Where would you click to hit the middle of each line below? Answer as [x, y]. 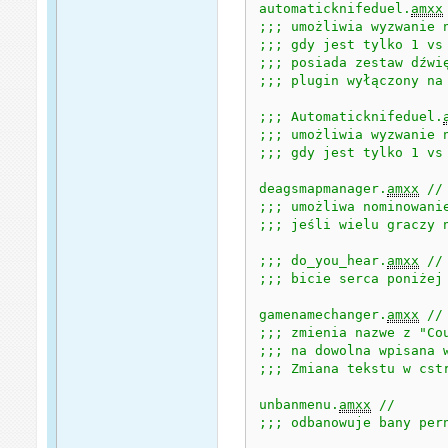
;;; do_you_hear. [323, 260]
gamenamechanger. [323, 314]
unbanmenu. [299, 404]
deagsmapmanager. [323, 188]
